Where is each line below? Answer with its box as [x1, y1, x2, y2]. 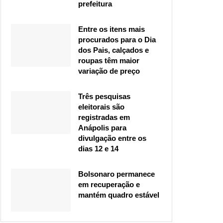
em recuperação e [78, 180, 140, 189]
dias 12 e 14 [78, 144, 118, 153]
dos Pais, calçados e [78, 46, 149, 55]
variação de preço [78, 67, 140, 76]
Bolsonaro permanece [78, 170, 155, 179]
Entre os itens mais [78, 25, 145, 34]
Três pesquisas [78, 92, 130, 101]
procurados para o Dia [78, 35, 156, 44]
